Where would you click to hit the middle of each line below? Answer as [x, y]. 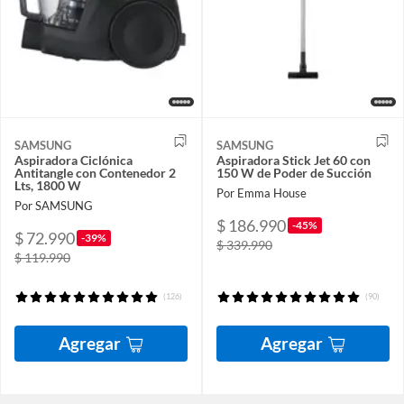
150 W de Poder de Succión [294, 173]
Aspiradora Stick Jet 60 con [294, 161]
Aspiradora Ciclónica [73, 161]
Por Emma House [262, 193]
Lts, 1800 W [48, 186]
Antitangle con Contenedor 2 [95, 173]
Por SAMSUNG [54, 205]
